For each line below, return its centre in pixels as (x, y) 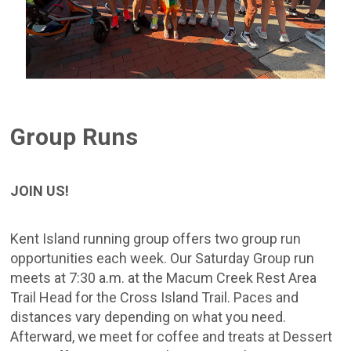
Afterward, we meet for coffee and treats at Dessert (172, 336)
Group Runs (74, 136)
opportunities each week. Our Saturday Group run (163, 258)
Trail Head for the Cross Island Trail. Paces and (155, 297)
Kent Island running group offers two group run (156, 238)
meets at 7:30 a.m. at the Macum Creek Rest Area (164, 277)
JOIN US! (40, 190)
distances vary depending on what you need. (148, 317)
